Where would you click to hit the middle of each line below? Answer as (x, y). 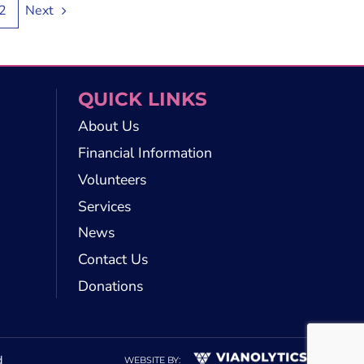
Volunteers (113, 179)
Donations (111, 286)
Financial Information (145, 152)
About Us (109, 126)
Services (105, 206)
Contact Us (113, 260)
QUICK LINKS (143, 100)
